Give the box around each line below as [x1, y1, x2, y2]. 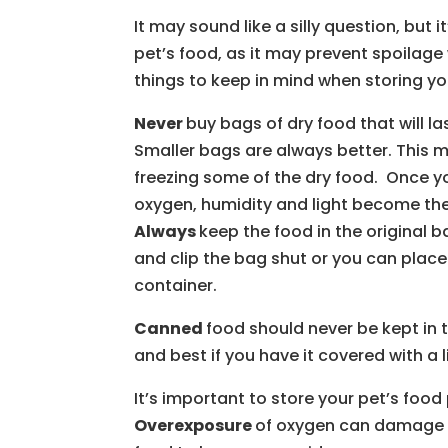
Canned [134, 317, 207, 340]
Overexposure [134, 414, 256, 437]
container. [134, 274, 218, 297]
